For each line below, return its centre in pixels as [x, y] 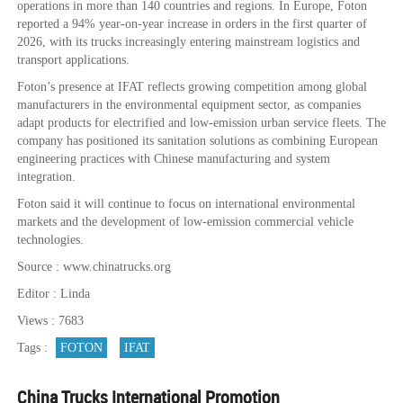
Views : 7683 [50, 321]
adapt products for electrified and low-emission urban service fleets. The [201, 123]
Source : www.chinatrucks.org [94, 267]
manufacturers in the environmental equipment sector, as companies [189, 105]
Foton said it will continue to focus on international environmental [186, 204]
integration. [46, 177]
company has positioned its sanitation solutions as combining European [197, 141]
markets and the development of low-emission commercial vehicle [185, 222]
